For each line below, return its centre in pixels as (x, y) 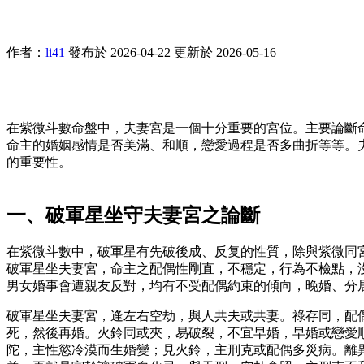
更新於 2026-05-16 (225, 52)
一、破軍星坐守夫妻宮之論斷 (133, 215)
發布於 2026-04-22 (119, 52)
